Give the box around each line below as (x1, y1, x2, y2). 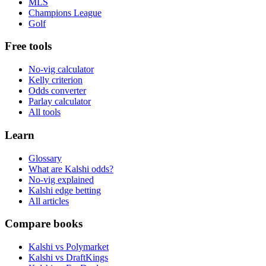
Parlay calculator (28, 96, 91, 107)
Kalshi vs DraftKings (28, 252, 108, 263)
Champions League (28, 7, 102, 18)
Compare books (5, 217, 83, 230)
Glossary (28, 153, 62, 163)
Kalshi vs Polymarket (28, 242, 109, 252)
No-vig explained (28, 174, 94, 185)
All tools (28, 107, 61, 118)
